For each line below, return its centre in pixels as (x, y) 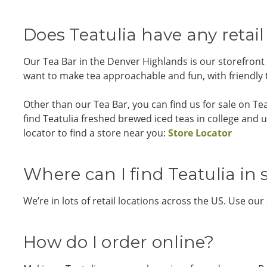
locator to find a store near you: (96, 133)
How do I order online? (119, 242)
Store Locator (200, 133)
